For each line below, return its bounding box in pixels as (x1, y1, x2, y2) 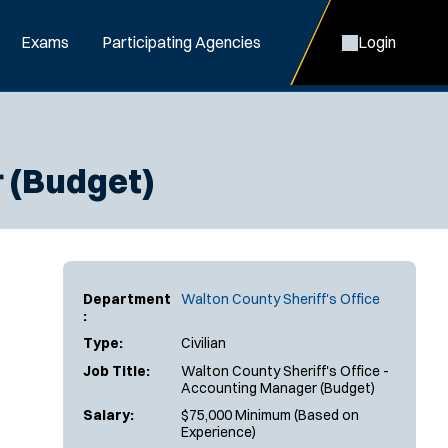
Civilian (181, 334, 226, 352)
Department (83, 289, 171, 308)
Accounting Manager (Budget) (181, 378, 375, 397)
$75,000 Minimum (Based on (181, 406, 359, 424)
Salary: (83, 406, 134, 424)
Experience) (181, 423, 256, 441)
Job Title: (83, 361, 150, 380)
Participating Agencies (102, 32, 261, 52)
